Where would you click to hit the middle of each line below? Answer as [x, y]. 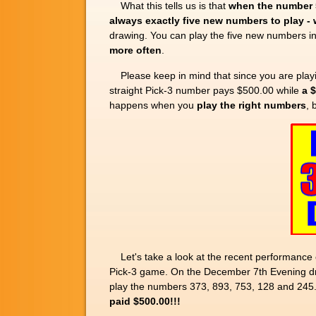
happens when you [153, 105]
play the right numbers [251, 105]
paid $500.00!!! [145, 301]
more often [135, 50]
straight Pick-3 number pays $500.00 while [206, 90]
